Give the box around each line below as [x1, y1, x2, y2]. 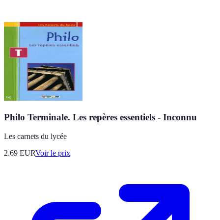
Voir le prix [35, 148, 70, 157]
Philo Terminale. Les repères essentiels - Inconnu [4, 111, 197, 122]
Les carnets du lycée [4, 132, 67, 140]
